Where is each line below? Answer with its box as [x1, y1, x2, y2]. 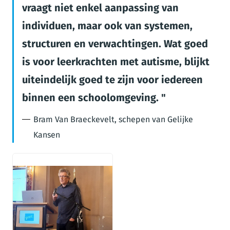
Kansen [33, 130, 60, 140]
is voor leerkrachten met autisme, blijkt [22, 55, 209, 68]
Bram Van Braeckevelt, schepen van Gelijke [33, 114, 193, 124]
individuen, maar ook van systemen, [22, 20, 193, 32]
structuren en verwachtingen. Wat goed [22, 37, 208, 50]
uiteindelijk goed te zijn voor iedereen [22, 73, 203, 86]
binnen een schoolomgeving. [22, 91, 161, 104]
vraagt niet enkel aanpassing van [22, 2, 179, 14]
